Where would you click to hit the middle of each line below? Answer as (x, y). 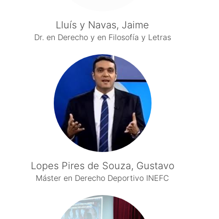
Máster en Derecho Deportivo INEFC (103, 178)
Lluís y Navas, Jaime (103, 25)
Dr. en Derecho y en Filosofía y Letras (102, 37)
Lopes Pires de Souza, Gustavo (102, 166)
